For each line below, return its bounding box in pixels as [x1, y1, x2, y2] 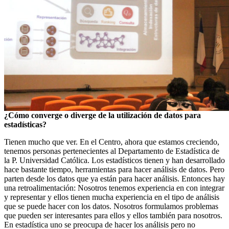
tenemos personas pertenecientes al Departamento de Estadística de [4, 147, 219, 155]
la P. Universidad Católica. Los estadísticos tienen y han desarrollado [4, 156, 225, 165]
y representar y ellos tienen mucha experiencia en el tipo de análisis [4, 193, 219, 201]
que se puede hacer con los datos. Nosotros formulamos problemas [4, 202, 218, 211]
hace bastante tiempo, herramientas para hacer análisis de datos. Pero [4, 165, 224, 174]
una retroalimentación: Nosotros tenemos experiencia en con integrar [4, 184, 224, 192]
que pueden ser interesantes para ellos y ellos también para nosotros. [4, 211, 222, 220]
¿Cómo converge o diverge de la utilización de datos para [4, 111, 201, 120]
